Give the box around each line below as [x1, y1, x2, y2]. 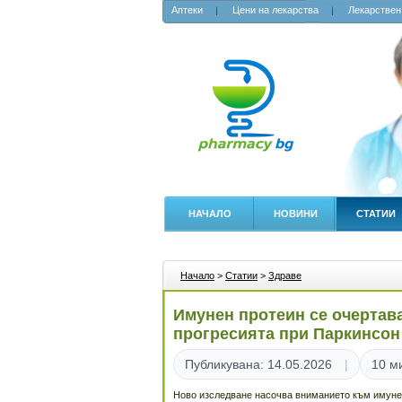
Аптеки [171, 4, 203, 15]
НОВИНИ [274, 208, 318, 219]
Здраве [268, 270, 301, 281]
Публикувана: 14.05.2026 [185, 357, 332, 371]
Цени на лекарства [232, 4, 319, 15]
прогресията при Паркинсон [173, 325, 400, 343]
